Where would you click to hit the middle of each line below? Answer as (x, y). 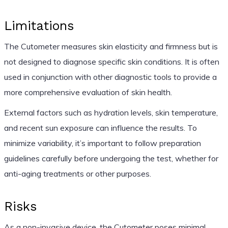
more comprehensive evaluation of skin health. (88, 92)
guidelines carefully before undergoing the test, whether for (111, 158)
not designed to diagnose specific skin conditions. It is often (111, 61)
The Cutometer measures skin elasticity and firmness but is (111, 46)
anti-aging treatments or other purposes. (77, 173)
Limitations (39, 25)
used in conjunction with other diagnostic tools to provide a (110, 77)
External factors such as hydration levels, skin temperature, (111, 112)
